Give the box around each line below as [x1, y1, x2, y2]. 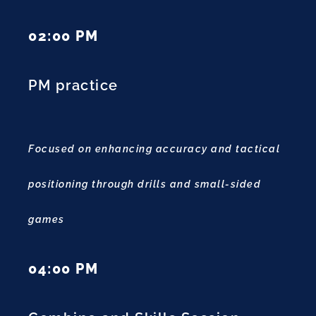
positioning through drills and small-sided [28, 178, 261, 190]
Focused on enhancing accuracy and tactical [28, 143, 280, 155]
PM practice [28, 77, 119, 95]
